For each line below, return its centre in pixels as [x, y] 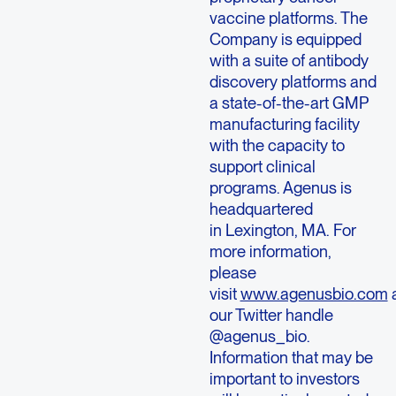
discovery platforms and [293, 82]
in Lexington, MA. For [282, 230]
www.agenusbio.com [314, 294]
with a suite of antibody [289, 61]
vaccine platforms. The [288, 18]
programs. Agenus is [280, 188]
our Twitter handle [271, 315]
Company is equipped [285, 39]
